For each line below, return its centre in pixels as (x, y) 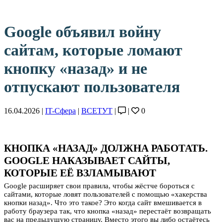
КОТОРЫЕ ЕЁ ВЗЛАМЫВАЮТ (80, 173)
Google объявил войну (83, 32)
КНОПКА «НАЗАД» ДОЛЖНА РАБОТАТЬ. (106, 148)
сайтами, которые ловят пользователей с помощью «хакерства (106, 194)
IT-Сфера (60, 111)
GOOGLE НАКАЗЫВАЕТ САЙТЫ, (87, 161)
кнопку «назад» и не (76, 68)
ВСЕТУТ (97, 111)
